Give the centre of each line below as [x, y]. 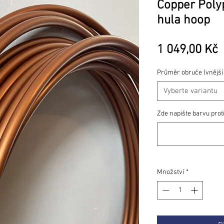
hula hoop [183, 20]
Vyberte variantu [190, 91]
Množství [170, 172]
